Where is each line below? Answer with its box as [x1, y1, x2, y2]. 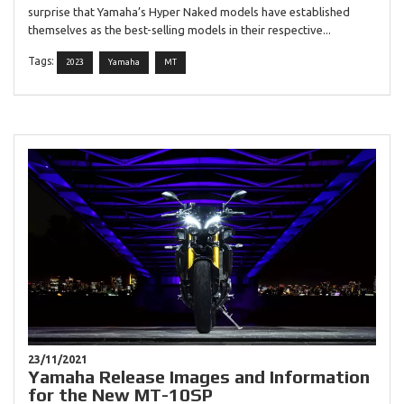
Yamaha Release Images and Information [28, 365, 370, 387]
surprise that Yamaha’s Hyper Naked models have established [28, 5, 350, 18]
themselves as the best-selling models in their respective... [28, 23, 331, 36]
